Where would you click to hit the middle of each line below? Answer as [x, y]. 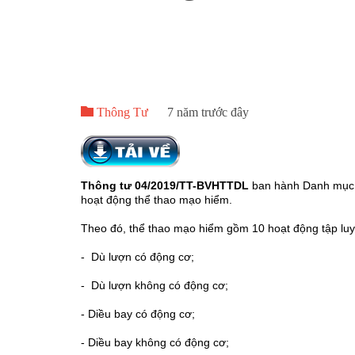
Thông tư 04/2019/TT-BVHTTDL [165, 186]
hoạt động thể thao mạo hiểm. [157, 200]
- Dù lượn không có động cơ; [155, 286]
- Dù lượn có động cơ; [137, 257]
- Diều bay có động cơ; [138, 314]
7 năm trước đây [208, 113]
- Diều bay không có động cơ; [155, 343]
